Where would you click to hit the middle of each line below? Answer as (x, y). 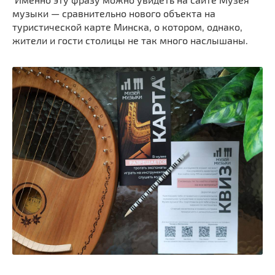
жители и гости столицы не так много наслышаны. (130, 40)
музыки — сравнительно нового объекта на (114, 13)
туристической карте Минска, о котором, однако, (127, 26)
